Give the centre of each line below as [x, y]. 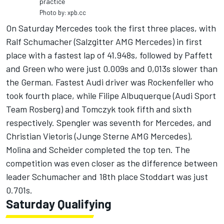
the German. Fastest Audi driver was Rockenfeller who [110, 82]
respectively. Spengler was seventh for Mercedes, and [109, 122]
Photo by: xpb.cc [63, 12]
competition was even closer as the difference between [112, 163]
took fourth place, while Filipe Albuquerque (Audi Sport [111, 95]
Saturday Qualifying [59, 204]
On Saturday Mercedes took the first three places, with [111, 28]
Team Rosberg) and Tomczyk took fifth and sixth [99, 109]
